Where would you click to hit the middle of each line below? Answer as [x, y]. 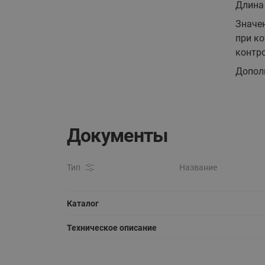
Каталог [83, 203]
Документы [117, 136]
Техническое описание [112, 228]
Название [198, 167]
